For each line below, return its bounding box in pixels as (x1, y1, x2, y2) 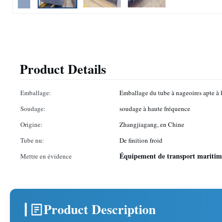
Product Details (20, 59, 106, 78)
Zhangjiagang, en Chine (119, 120, 184, 129)
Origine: (20, 120, 43, 129)
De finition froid (119, 136, 163, 145)
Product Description (44, 200, 156, 219)
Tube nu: (20, 136, 44, 145)
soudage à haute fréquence (119, 104, 190, 113)
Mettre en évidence (20, 152, 72, 161)
